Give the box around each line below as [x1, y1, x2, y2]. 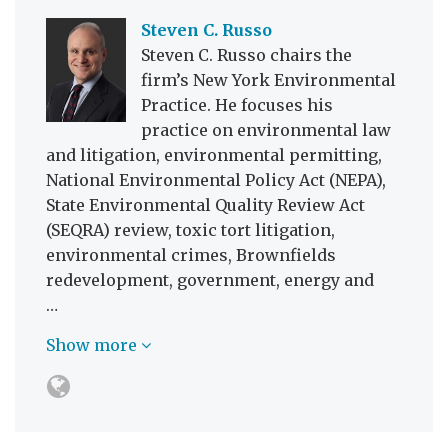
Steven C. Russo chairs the [141, 44, 352, 65]
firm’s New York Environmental [141, 69, 396, 90]
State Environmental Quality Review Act [46, 194, 365, 215]
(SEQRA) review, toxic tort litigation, [46, 219, 335, 240]
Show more [46, 334, 141, 355]
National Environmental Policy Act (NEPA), [46, 169, 386, 190]
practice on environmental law [141, 119, 391, 140]
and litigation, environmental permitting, [46, 144, 382, 165]
